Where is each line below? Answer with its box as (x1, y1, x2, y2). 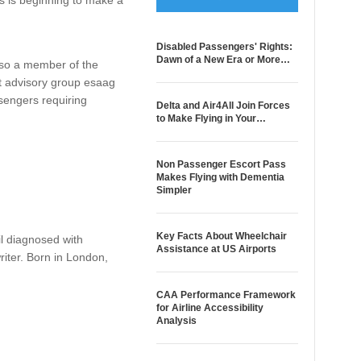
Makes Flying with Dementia (156, 172, 284, 183)
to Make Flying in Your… (156, 113, 266, 124)
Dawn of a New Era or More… (156, 54, 290, 65)
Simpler (156, 185, 192, 196)
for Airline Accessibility (156, 302, 263, 313)
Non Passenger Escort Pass (156, 159, 286, 170)
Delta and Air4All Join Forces (156, 100, 290, 111)
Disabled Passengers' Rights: (156, 41, 293, 52)
